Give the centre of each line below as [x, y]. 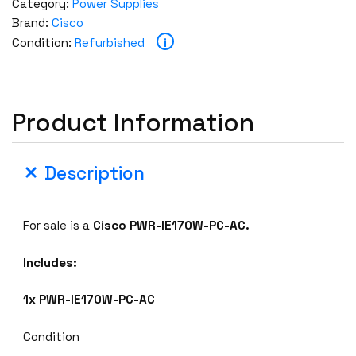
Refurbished [110, 42]
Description [95, 174]
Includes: [50, 262]
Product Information [133, 122]
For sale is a [58, 225]
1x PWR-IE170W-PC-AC [89, 300]
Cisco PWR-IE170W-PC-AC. [172, 225]
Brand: [32, 22]
